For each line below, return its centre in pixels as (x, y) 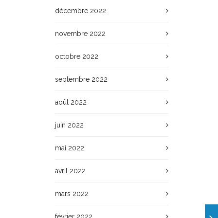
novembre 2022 (81, 34)
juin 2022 (70, 125)
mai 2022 (70, 148)
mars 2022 (72, 194)
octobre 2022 (77, 56)
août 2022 (71, 102)
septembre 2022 (82, 79)
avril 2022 (71, 171)
